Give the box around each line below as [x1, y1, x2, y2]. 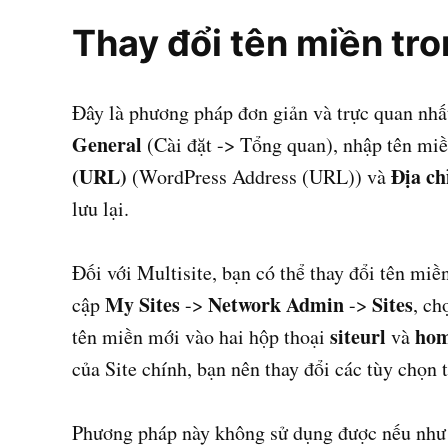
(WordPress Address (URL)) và [127, 163, 391, 191]
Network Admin [208, 290, 344, 320]
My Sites [105, 290, 180, 320]
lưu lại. [72, 195, 129, 223]
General [72, 130, 142, 160]
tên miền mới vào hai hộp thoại [72, 323, 330, 351]
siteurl [330, 322, 386, 352]
